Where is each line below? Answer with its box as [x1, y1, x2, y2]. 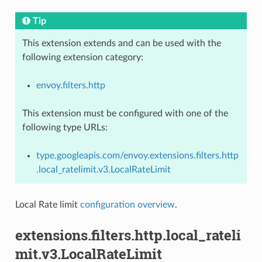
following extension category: [22, 52, 143, 62]
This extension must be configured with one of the [22, 108, 228, 118]
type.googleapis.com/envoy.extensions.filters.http [36, 150, 239, 160]
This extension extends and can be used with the [22, 38, 221, 48]
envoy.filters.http [36, 80, 105, 90]
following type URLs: [22, 122, 108, 132]
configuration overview [80, 199, 175, 209]
